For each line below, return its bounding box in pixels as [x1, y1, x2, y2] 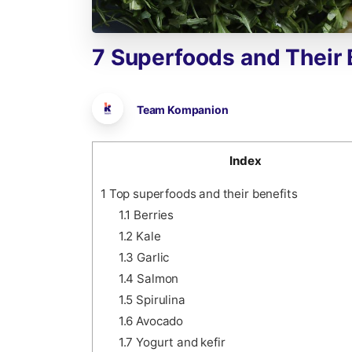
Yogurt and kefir [133, 335, 225, 350]
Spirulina [133, 292, 185, 308]
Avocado [133, 313, 184, 329]
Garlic [134, 250, 170, 266]
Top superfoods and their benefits [105, 186, 298, 202]
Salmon [134, 271, 179, 287]
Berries [130, 207, 174, 223]
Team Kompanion [136, 103, 229, 117]
